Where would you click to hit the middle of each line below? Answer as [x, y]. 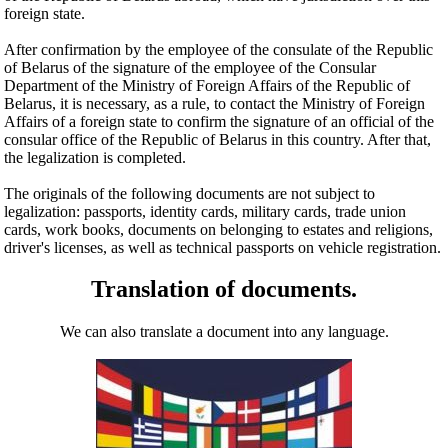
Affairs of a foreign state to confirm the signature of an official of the [219, 121]
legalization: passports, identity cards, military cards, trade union [205, 211]
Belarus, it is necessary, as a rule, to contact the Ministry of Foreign [215, 103]
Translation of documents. [224, 289]
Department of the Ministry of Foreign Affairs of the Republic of [207, 85]
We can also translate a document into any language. [224, 332]
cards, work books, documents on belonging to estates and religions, [219, 229]
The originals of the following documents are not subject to [190, 193]
